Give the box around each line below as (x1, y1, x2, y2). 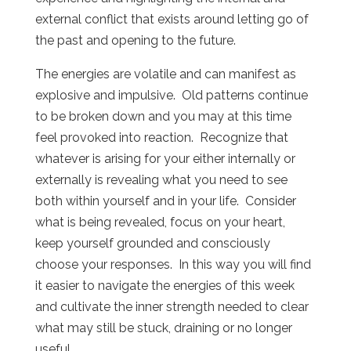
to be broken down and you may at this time (34, 108, 291, 124)
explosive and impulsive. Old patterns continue (34, 87, 308, 103)
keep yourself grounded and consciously (34, 235, 270, 251)
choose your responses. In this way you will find (34, 256, 311, 272)
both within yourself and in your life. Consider (34, 193, 296, 208)
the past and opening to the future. (34, 32, 236, 48)
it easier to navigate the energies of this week (34, 277, 295, 293)
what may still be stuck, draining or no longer (34, 320, 292, 335)
